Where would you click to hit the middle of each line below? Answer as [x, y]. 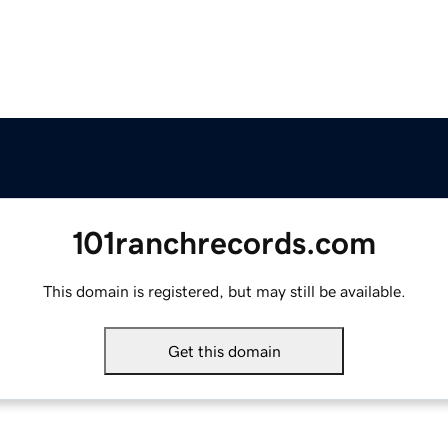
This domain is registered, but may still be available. [224, 291]
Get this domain [224, 351]
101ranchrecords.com [224, 243]
